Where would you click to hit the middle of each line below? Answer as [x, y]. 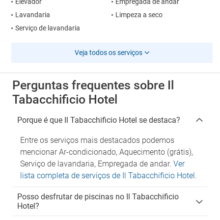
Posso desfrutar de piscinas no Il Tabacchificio [98, 197]
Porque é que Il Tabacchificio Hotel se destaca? [99, 120]
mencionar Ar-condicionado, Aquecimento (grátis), [107, 152]
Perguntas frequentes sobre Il [93, 85]
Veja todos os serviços [108, 53]
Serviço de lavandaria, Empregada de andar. [97, 164]
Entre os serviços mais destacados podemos [97, 140]
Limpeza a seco [139, 15]
